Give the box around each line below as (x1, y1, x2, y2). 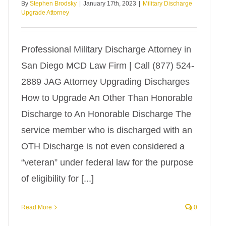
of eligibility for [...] (21, 174, 94, 184)
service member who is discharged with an (21, 125, 192, 135)
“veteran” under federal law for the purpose (21, 157, 193, 167)
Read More (21, 204, 52, 211)
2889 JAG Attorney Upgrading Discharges (21, 77, 190, 87)
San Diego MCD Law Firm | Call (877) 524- (21, 61, 194, 71)
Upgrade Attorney (21, 9, 69, 16)
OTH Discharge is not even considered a (21, 141, 185, 151)
